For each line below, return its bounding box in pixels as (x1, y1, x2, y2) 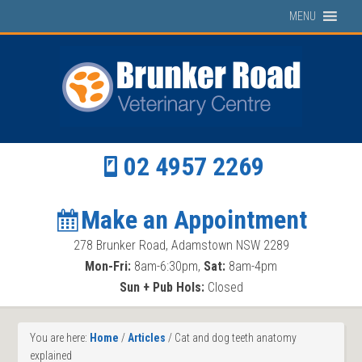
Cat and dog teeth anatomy (172, 331, 297, 344)
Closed (204, 280, 243, 295)
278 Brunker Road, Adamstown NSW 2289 (73, 238, 289, 253)
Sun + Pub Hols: (119, 280, 204, 295)
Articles (128, 331, 166, 344)
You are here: (30, 331, 90, 344)
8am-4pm (225, 259, 277, 274)
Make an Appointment (74, 204, 307, 235)
